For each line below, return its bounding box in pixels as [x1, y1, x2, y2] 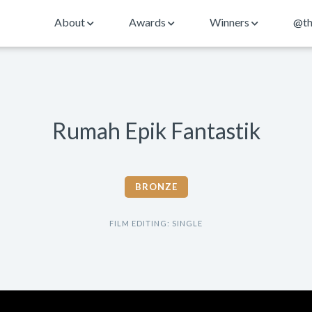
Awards [129, 15, 168, 29]
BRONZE [134, 181, 178, 192]
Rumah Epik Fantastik [52, 117, 260, 144]
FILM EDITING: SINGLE [109, 219, 203, 228]
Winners [210, 15, 251, 29]
